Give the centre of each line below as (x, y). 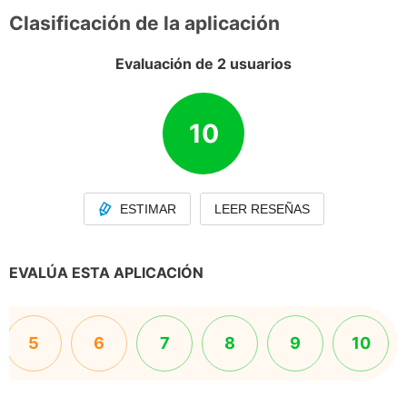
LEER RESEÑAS (262, 209)
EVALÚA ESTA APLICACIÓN (106, 273)
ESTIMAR (148, 209)
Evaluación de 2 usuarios (203, 64)
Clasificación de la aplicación (144, 23)
